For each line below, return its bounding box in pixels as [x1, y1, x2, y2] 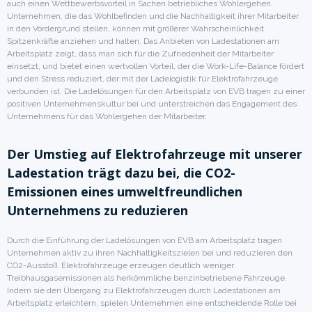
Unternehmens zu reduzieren [7, 201, 188, 219]
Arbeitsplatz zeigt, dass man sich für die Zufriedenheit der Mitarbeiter [7, 48, 274, 58]
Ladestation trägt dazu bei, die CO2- [7, 164, 235, 181]
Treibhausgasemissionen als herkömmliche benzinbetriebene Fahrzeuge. [7, 272, 287, 283]
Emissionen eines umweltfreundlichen [7, 182, 242, 200]
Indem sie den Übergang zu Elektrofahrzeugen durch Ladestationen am [7, 285, 281, 295]
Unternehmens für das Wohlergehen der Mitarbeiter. [7, 111, 207, 121]
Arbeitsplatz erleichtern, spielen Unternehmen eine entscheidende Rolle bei [7, 297, 297, 308]
